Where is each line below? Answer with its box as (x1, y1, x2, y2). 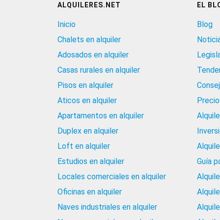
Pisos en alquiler (57, 81, 113, 90)
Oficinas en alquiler (57, 187, 122, 197)
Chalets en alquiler (57, 35, 121, 45)
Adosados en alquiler (57, 50, 129, 60)
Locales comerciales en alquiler (57, 172, 166, 182)
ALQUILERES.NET (57, 1, 121, 9)
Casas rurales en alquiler (57, 65, 140, 75)
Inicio (57, 20, 76, 29)
